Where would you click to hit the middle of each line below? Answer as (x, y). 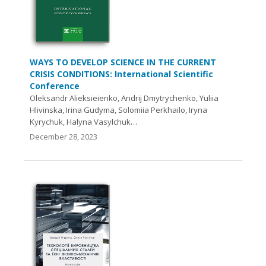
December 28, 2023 (64, 136)
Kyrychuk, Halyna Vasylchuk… (83, 121)
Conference (55, 85)
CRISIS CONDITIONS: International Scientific (121, 74)
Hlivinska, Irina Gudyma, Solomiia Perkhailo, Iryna (118, 110)
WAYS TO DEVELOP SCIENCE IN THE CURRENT (123, 62)
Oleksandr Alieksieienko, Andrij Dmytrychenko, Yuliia (124, 98)
